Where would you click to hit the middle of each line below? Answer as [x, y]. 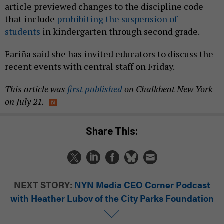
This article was [36, 89]
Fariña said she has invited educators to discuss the [109, 54]
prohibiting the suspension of [117, 19]
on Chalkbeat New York [168, 89]
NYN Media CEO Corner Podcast [142, 184]
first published [95, 89]
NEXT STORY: [43, 184]
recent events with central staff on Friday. [90, 66]
